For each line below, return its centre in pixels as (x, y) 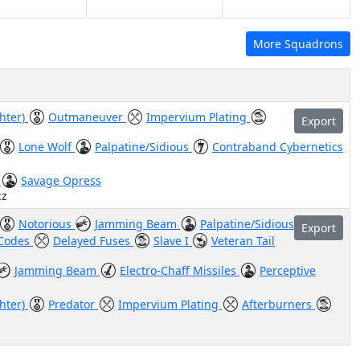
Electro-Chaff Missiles (180, 270)
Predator (73, 304)
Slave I (173, 241)
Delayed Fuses (93, 241)
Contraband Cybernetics (278, 147)
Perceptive (288, 270)
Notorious (47, 224)
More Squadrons (298, 44)
